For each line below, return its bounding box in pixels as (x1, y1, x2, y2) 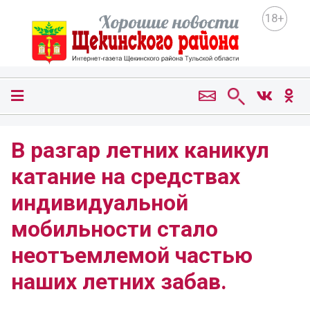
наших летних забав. (11, 268, 227, 295)
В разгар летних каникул (11, 137, 269, 164)
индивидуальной (11, 190, 188, 217)
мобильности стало (11, 216, 218, 243)
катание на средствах (11, 163, 240, 190)
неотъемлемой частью (11, 242, 253, 269)
